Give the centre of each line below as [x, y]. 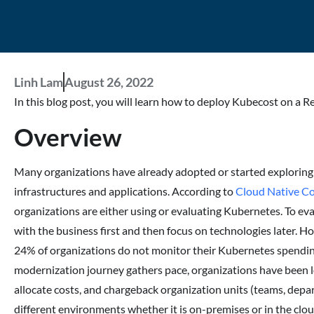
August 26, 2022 [109, 82]
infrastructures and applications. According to [125, 191]
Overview [68, 136]
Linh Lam [39, 82]
